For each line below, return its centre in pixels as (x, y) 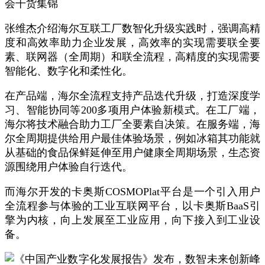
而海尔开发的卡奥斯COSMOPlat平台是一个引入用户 (132, 192)
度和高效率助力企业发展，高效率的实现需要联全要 (132, 43)
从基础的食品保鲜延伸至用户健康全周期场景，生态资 (132, 153)
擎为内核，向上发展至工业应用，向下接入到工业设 (132, 220)
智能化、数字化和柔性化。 (69, 71)
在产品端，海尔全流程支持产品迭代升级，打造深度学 (132, 96)
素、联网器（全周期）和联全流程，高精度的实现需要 (132, 57)
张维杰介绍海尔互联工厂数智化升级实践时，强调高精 (132, 28)
